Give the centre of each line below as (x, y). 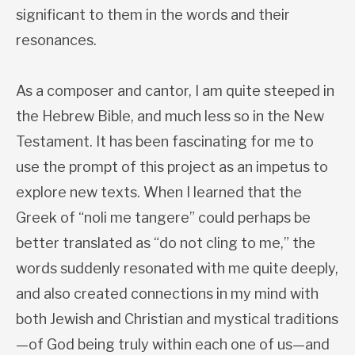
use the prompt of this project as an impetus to (172, 166)
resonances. (56, 40)
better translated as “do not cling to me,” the (166, 242)
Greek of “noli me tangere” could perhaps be (163, 217)
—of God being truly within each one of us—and (173, 344)
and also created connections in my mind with (167, 293)
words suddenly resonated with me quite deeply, (177, 268)
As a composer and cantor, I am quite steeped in (175, 90)
